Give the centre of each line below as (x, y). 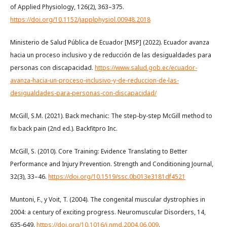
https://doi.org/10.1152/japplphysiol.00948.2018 (80, 19)
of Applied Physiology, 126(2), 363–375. (67, 7)
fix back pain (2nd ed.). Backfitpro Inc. (64, 128)
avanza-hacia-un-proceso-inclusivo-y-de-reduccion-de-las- (94, 80)
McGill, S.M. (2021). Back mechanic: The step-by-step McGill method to (111, 116)
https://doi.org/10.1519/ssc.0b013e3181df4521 (117, 176)
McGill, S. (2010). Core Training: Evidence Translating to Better (99, 151)
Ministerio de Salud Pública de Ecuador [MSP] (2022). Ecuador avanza (110, 42)
